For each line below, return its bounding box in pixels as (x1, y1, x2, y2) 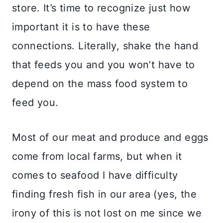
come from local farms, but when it (12, 150, 182, 162)
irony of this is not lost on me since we (12, 207, 202, 219)
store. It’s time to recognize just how (12, 1, 191, 14)
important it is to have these (12, 20, 150, 33)
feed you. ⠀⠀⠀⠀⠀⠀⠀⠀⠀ (12, 96, 131, 109)
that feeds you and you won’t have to (12, 58, 195, 71)
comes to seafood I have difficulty (12, 169, 178, 181)
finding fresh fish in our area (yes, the (12, 188, 197, 200)
